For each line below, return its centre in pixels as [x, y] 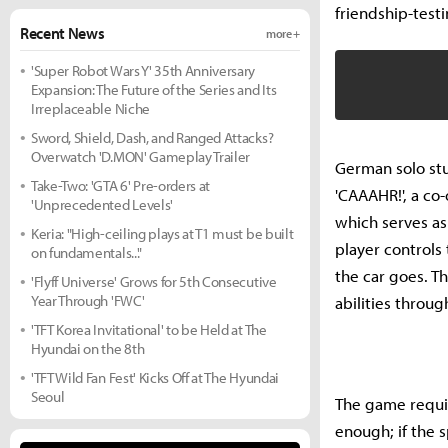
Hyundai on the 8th [88, 348]
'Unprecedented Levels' [102, 204]
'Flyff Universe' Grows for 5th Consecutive [154, 281]
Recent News [62, 33]
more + [282, 33]
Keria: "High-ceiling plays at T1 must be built [162, 233]
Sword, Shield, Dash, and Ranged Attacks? [152, 137]
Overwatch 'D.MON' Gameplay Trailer [141, 156]
